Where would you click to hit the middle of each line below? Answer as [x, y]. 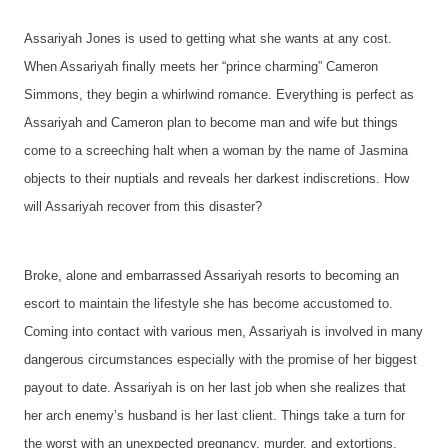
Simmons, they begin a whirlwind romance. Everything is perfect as [219, 94]
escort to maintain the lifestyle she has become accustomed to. [208, 304]
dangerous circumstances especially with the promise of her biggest [220, 360]
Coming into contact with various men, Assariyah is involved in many [223, 332]
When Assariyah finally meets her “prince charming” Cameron [201, 66]
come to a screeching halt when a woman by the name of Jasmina [216, 150]
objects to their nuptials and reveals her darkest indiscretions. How [216, 178]
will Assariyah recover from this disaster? [143, 206]
